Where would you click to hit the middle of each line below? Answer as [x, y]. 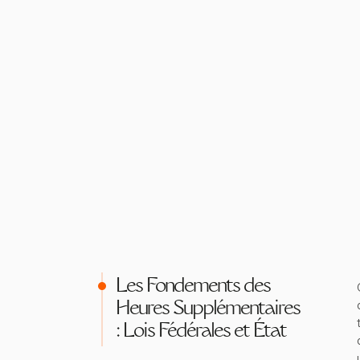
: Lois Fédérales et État [201, 332]
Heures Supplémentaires [208, 309]
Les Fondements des [193, 287]
